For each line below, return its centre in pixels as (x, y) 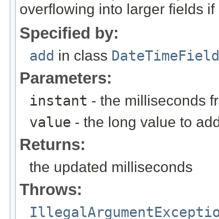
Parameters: (66, 78)
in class (83, 55)
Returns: (53, 144)
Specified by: (69, 33)
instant (58, 100)
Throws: (51, 189)
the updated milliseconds (111, 167)
